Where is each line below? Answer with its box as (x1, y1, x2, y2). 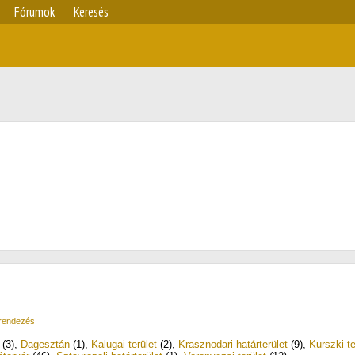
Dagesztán (21, 338, 70, 350)
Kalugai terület (91, 338, 157, 350)
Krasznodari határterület (178, 338, 288, 350)
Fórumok (14, 3, 55, 21)
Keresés (74, 3, 109, 21)
